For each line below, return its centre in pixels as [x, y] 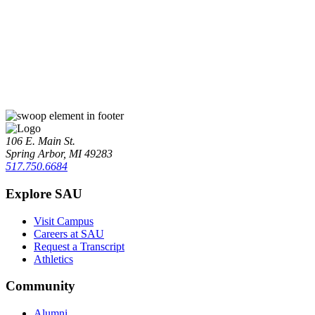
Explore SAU [44, 193]
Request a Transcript [79, 246]
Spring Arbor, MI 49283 [59, 154]
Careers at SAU [69, 233]
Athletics [53, 259]
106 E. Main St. [40, 141]
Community [40, 286]
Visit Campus [64, 221]
